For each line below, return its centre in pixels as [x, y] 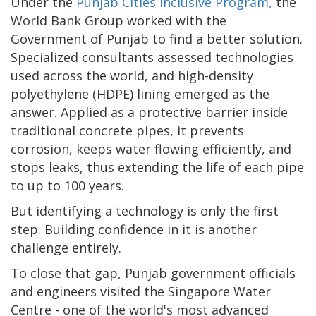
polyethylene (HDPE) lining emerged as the [140, 93]
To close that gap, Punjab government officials [153, 273]
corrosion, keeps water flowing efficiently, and [151, 148]
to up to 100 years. [67, 185]
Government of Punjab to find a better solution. [157, 38]
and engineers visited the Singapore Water [141, 291]
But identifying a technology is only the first [145, 211]
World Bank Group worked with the [119, 20]
